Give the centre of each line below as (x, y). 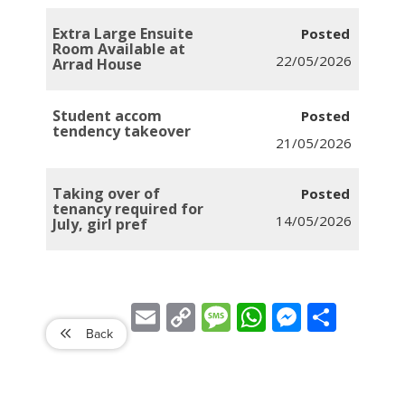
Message (253, 310)
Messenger (329, 310)
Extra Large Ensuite (123, 33)
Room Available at (119, 49)
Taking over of (107, 193)
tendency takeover (122, 131)
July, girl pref (100, 224)
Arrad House (98, 64)
